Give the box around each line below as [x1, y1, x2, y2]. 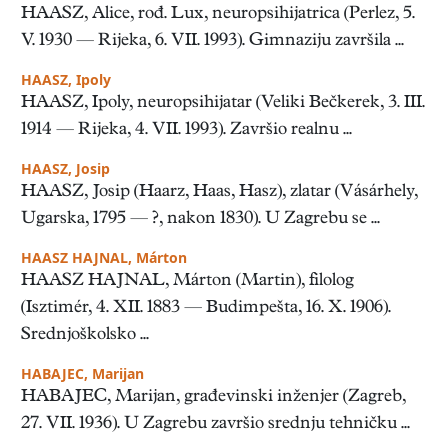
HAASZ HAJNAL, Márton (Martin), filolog [21, 271, 354, 291]
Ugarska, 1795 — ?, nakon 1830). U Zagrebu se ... [21, 209, 380, 229]
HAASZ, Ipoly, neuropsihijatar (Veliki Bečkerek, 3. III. [21, 93, 425, 113]
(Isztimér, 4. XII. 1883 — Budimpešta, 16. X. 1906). [21, 298, 391, 318]
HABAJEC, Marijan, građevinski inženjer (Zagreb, [21, 387, 406, 407]
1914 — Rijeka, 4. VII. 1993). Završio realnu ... [21, 120, 352, 140]
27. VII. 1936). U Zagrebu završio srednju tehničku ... [21, 414, 410, 434]
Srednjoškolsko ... [21, 325, 149, 345]
